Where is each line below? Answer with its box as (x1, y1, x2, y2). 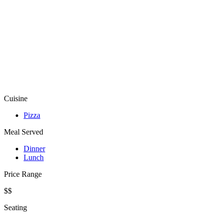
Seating (4, 203, 27, 212)
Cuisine (4, 94, 27, 103)
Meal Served (4, 128, 43, 137)
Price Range (4, 170, 42, 179)
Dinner (24, 144, 45, 153)
